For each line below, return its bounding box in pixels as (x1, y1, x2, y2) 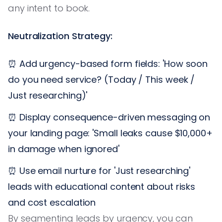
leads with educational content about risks (8, 180, 196, 193)
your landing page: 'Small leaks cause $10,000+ (8, 126, 213, 139)
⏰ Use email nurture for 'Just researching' (8, 164, 191, 177)
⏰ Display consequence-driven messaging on (8, 111, 211, 123)
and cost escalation (8, 196, 96, 209)
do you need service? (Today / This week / (8, 73, 195, 86)
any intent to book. (8, 1, 90, 14)
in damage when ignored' (8, 142, 119, 155)
